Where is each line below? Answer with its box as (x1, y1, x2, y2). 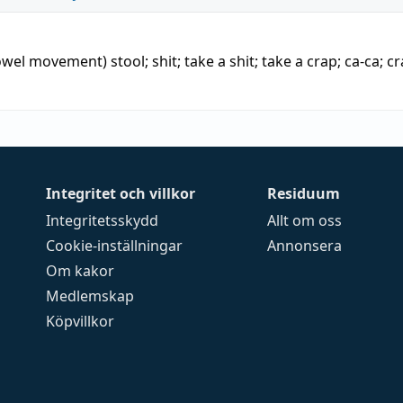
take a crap (262, 50, 337, 71)
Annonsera (267, 236, 343, 255)
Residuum (267, 184, 341, 203)
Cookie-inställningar (46, 236, 184, 255)
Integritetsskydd (46, 210, 159, 230)
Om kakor (46, 261, 115, 281)
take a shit (184, 50, 255, 71)
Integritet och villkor (46, 184, 196, 203)
